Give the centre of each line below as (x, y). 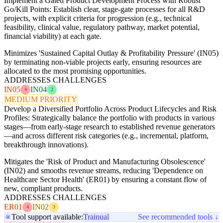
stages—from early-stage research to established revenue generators (110, 126)
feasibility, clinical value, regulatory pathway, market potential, (102, 27)
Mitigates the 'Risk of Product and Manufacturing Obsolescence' (105, 161)
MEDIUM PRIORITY (41, 99)
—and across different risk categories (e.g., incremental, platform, (106, 135)
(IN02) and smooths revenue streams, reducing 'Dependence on (104, 170)
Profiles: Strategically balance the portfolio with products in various (109, 117)
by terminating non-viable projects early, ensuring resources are (103, 62)
